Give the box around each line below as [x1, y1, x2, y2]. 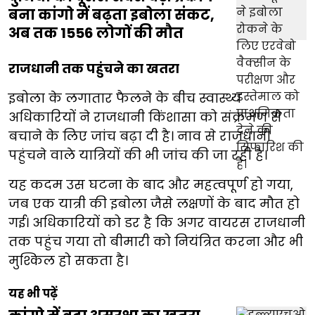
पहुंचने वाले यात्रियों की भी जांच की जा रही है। [8, 146, 267, 165]
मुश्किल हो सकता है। [8, 252, 128, 270]
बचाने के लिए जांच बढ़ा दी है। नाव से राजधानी [8, 127, 271, 146]
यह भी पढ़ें [8, 285, 58, 302]
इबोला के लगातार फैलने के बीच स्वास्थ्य [8, 89, 241, 108]
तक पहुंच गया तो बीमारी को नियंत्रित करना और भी [8, 233, 303, 251]
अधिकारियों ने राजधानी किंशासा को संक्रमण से [8, 108, 282, 127]
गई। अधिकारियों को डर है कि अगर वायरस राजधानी [8, 214, 305, 232]
